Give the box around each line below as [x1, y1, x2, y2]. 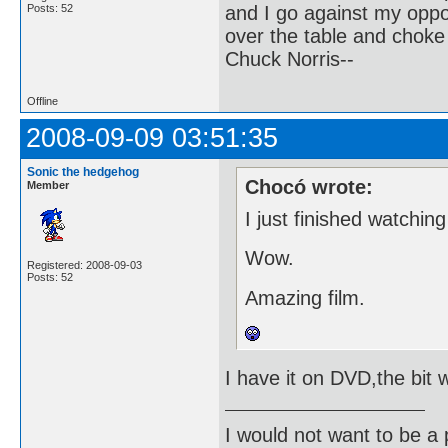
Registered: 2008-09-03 [27, 258, 142, 271]
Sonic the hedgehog [27, 164, 139, 179]
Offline [27, 94, 58, 107]
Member [27, 178, 69, 191]
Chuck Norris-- [225, 47, 354, 70]
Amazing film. [245, 286, 366, 309]
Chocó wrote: [245, 176, 374, 199]
